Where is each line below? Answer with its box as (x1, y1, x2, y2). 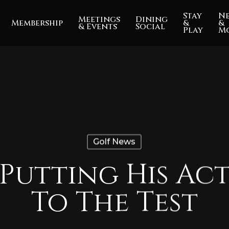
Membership (11, 17, 63, 29)
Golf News (93, 136, 135, 147)
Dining (135, 14, 168, 25)
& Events (78, 21, 118, 32)
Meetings (78, 14, 121, 25)
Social (135, 21, 166, 32)
